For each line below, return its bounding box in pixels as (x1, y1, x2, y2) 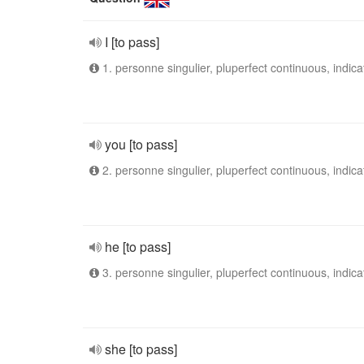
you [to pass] (105, 135, 177, 154)
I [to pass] (105, 32, 159, 51)
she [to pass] (105, 340, 177, 358)
